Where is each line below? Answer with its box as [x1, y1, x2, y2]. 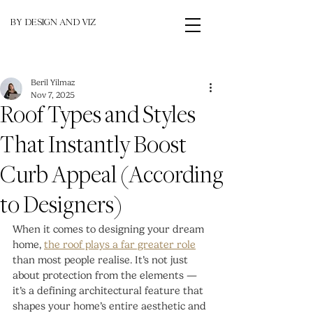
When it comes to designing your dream [13, 223, 207, 235]
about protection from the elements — [13, 269, 200, 282]
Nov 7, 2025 [31, 90, 75, 100]
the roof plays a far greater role [44, 238, 196, 251]
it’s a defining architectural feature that [13, 284, 206, 297]
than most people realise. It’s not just [13, 254, 191, 266]
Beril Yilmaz [31, 78, 75, 87]
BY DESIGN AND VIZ [10, 18, 96, 29]
